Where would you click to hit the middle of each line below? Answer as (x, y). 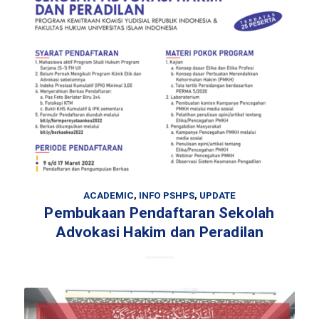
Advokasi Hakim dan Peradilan (159, 232)
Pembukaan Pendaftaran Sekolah (159, 213)
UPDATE (217, 195)
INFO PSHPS (166, 195)
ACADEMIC (108, 195)
